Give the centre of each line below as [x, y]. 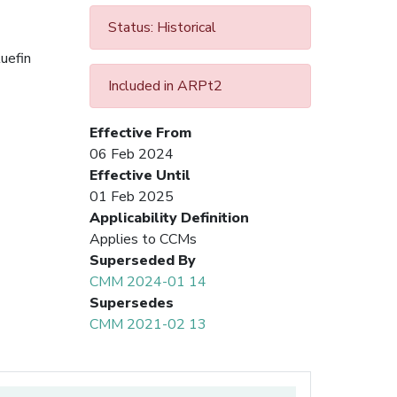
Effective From [140, 132]
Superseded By [143, 260]
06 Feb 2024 [132, 154]
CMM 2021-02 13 [148, 324]
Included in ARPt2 [165, 86]
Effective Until [140, 175]
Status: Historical [162, 27]
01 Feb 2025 [132, 196]
